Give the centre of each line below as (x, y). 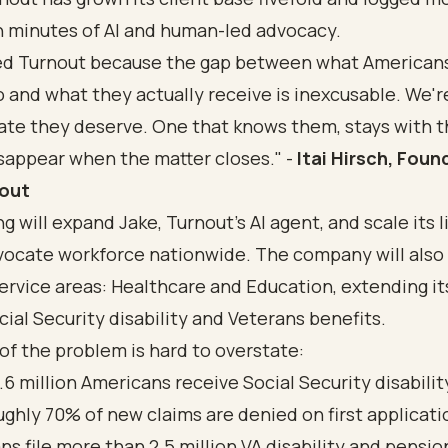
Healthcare (158, 286)
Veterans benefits (304, 318)
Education (289, 286)
